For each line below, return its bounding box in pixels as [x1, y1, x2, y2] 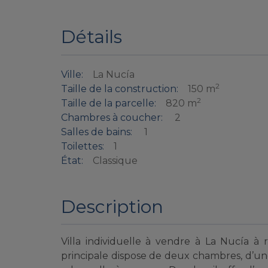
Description [61, 195, 163, 218]
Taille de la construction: [61, 83, 178, 95]
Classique [93, 155, 138, 167]
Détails [61, 26, 122, 48]
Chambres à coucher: [61, 112, 163, 124]
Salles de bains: [61, 126, 132, 138]
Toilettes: [61, 141, 104, 153]
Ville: [61, 69, 83, 81]
